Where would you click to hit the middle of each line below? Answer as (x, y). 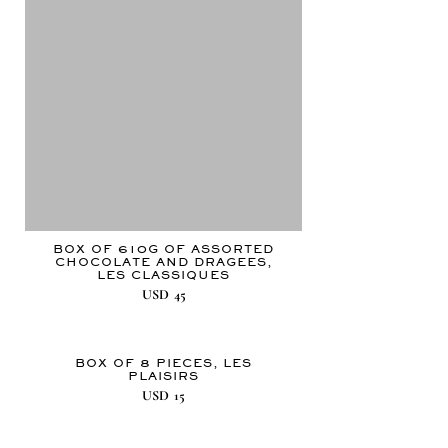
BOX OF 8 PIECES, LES (164, 363)
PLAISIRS (164, 376)
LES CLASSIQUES (164, 275)
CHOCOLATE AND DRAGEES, (164, 262)
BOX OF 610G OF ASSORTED (164, 249)
